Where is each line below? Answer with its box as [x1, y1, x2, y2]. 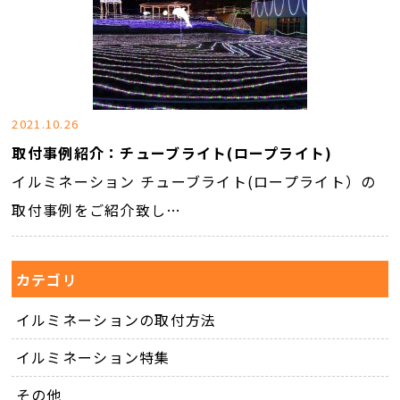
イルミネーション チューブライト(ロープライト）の [12, 171, 377, 192]
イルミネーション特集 [15, 346, 171, 369]
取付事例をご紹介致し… [12, 199, 182, 221]
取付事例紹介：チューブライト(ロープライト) [12, 142, 333, 163]
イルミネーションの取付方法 [15, 309, 217, 331]
